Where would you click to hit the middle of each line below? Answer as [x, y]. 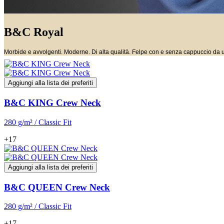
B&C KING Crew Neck [52, 103]
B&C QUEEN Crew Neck [57, 187]
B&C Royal [34, 32]
